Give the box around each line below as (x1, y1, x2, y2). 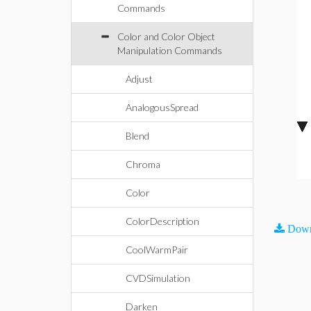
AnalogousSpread (126, 101, 199, 113)
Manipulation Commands (117, 44, 222, 56)
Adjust (126, 73, 153, 85)
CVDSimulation (126, 272, 190, 284)
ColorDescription (126, 215, 199, 227)
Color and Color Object (117, 31, 215, 42)
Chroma (126, 158, 160, 170)
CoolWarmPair (126, 244, 188, 255)
